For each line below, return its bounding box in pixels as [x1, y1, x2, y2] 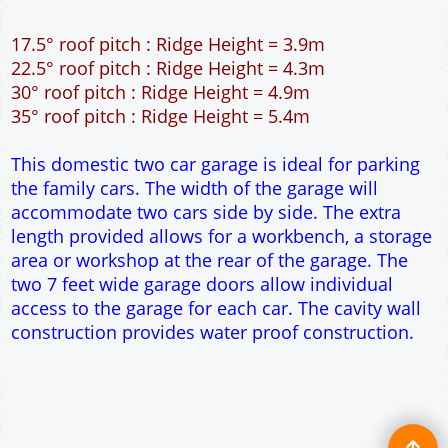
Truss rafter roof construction [11, 75, 259, 100]
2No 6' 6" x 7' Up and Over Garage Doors [11, 51, 352, 76]
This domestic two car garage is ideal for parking [11, 277, 420, 302]
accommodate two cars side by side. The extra [11, 325, 401, 350]
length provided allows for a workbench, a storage [11, 349, 432, 374]
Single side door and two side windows [11, 27, 340, 52]
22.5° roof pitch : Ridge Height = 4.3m [11, 181, 325, 206]
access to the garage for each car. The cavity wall [11, 421, 421, 446]
